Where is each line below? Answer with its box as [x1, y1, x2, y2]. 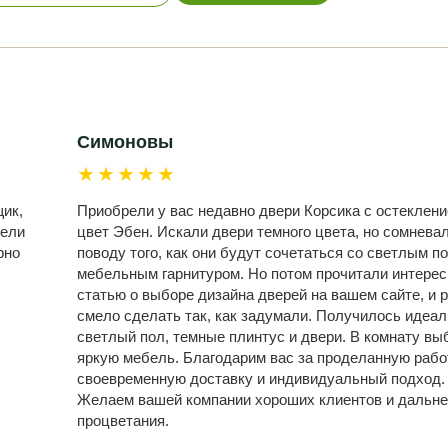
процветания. [76, 412, 169, 429]
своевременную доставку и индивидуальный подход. [76, 370, 445, 387]
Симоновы [76, 132, 173, 152]
